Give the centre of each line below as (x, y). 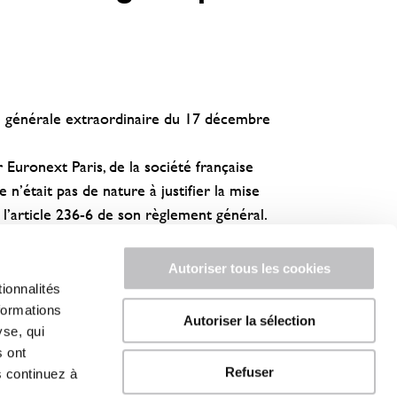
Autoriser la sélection (249, 320)
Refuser (249, 372)
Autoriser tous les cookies (249, 269)
